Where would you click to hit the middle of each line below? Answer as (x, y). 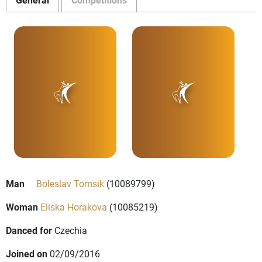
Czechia (71, 230)
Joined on (27, 254)
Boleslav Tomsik (70, 184)
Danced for (29, 230)
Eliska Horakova (74, 207)
